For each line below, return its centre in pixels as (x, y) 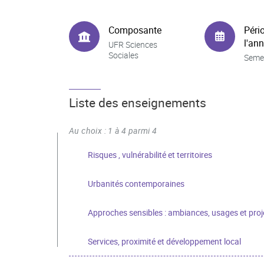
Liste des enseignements (138, 103)
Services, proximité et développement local (164, 241)
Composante (135, 30)
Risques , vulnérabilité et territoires (150, 155)
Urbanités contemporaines (136, 184)
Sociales (123, 55)
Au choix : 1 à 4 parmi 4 (113, 131)
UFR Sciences (133, 44)
